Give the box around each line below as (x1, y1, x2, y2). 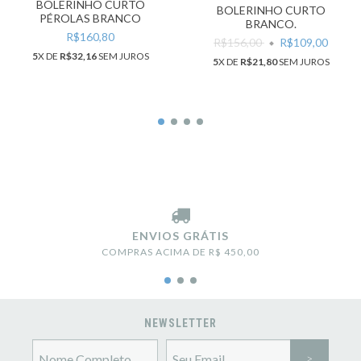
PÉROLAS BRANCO (39, 11, 141, 26)
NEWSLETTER (144, 317, 217, 330)
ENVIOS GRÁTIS (132, 229, 229, 243)
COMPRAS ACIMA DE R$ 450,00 (102, 246, 259, 259)
